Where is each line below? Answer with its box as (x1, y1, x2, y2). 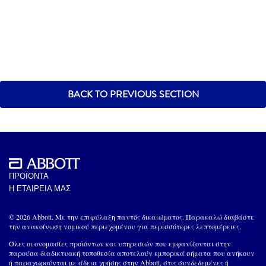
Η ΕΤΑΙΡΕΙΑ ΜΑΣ (9, 183, 71, 193)
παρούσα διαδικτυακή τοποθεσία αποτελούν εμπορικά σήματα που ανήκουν (9, 248, 255, 258)
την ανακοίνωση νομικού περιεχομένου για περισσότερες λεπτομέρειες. (9, 221, 241, 231)
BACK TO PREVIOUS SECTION (67, 87, 199, 101)
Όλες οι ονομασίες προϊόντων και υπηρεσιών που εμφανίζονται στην (9, 238, 231, 248)
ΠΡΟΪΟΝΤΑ (9, 171, 49, 180)
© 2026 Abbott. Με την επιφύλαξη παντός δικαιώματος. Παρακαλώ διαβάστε (9, 211, 254, 221)
